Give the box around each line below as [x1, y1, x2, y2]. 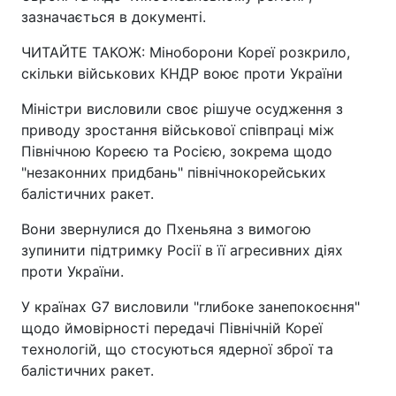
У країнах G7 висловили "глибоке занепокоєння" [21, 298, 360, 316]
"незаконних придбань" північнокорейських [21, 164, 326, 181]
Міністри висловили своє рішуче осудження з [21, 100, 343, 118]
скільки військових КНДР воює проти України [21, 65, 343, 82]
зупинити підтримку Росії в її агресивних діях [21, 241, 343, 259]
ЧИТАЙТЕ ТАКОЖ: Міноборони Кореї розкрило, [21, 43, 350, 61]
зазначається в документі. [21, 8, 206, 26]
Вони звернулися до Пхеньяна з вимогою [21, 220, 311, 238]
